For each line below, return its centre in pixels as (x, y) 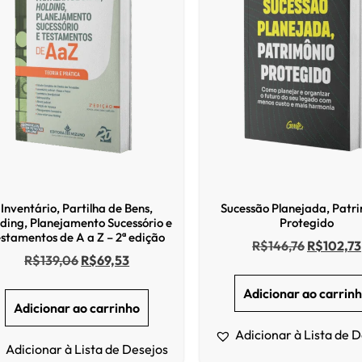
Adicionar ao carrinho (77, 308)
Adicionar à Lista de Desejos (87, 349)
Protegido (306, 222)
